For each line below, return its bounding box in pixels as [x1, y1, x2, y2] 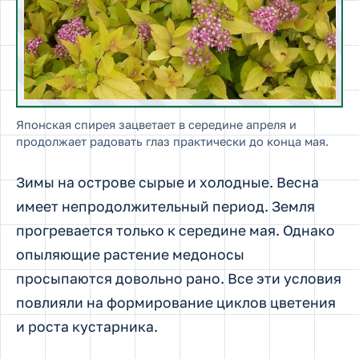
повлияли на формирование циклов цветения [16, 293, 336, 311]
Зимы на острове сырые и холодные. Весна [16, 173, 319, 191]
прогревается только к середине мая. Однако [16, 221, 335, 239]
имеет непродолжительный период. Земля [16, 197, 315, 215]
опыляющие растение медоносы [16, 245, 244, 263]
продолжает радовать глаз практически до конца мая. [16, 134, 329, 148]
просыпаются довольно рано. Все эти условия [16, 269, 341, 287]
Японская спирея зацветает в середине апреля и [16, 117, 296, 131]
